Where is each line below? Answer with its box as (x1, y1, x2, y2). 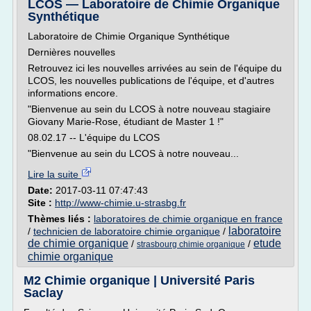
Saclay (24, 286, 63, 300)
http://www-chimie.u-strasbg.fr (55, 197, 186, 208)
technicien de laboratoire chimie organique (33, 226, 220, 237)
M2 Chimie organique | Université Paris (24, 274, 255, 287)
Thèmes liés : (28, 213, 94, 224)
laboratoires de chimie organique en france (94, 213, 283, 224)
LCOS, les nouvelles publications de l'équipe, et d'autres (28, 75, 274, 86)
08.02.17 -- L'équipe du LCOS (28, 132, 160, 143)
